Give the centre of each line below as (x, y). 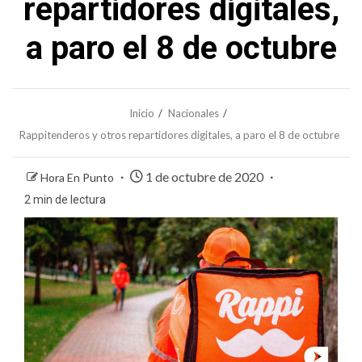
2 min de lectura (65, 199)
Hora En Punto (78, 177)
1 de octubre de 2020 (204, 176)
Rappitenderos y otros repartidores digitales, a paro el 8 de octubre (179, 135)
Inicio (142, 113)
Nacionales (194, 113)
